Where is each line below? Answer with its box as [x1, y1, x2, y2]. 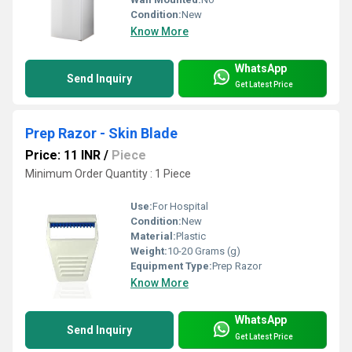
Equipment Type [130, 260, 209, 273]
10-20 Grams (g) [167, 245, 240, 258]
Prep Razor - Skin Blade [25, 124, 178, 141]
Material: [130, 230, 176, 243]
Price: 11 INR [25, 147, 101, 163]
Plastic [176, 230, 206, 243]
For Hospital [152, 200, 208, 213]
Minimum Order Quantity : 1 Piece [25, 167, 191, 180]
